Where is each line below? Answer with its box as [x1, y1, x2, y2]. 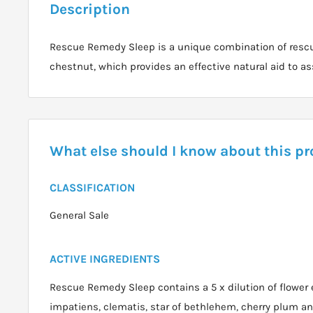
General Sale [50, 209, 109, 222]
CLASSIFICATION [50, 181, 135, 195]
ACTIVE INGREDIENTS [50, 252, 160, 266]
